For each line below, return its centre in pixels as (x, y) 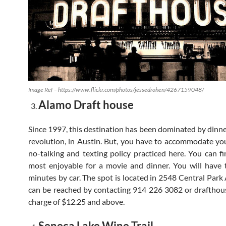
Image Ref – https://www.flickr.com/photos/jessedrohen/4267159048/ (116, 90)
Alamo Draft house (86, 105)
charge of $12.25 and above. (76, 202)
